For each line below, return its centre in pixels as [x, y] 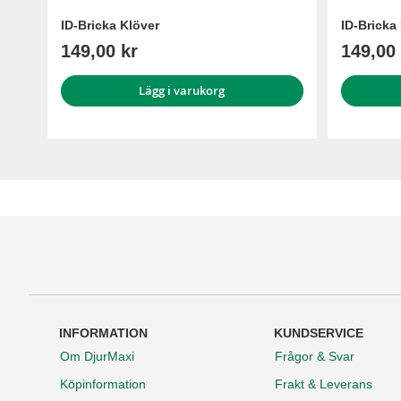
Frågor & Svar [315, 357]
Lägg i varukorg [182, 91]
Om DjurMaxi [97, 357]
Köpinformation [103, 384]
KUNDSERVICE [319, 333]
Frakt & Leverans [324, 384]
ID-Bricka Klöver [110, 26]
